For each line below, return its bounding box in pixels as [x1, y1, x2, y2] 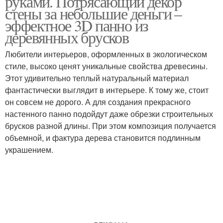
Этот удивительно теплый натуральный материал [5, 72, 189, 84]
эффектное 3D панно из [5, 14, 148, 36]
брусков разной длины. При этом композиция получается [5, 120, 216, 131]
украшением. [5, 144, 53, 155]
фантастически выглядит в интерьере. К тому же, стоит [5, 84, 209, 96]
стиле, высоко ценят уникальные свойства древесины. [5, 60, 208, 72]
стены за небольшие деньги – [5, 2, 182, 24]
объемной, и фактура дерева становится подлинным [5, 132, 201, 143]
